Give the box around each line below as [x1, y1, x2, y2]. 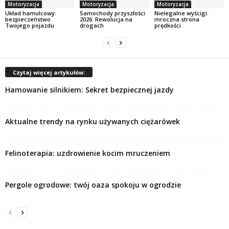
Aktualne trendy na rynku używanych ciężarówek [5, 116, 180, 126]
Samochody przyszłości [79, 9, 145, 17]
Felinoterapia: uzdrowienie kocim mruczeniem [5, 148, 170, 158]
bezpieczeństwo [5, 15, 51, 23]
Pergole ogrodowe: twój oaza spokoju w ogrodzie [5, 179, 181, 190]
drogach [79, 21, 104, 29]
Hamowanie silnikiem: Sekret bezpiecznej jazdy [5, 84, 174, 95]
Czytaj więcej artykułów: [13, 68, 85, 76]
